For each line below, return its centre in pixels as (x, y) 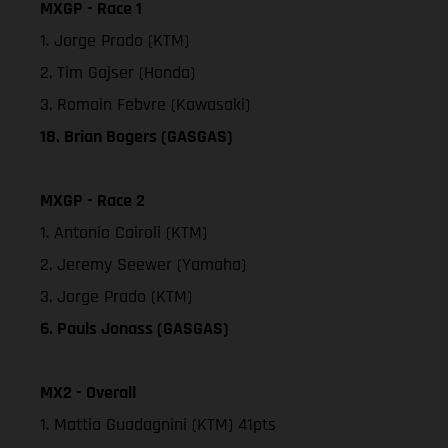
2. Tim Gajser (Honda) (117, 72)
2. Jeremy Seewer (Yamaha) (143, 264)
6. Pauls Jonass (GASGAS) (134, 328)
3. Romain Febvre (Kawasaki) (145, 104)
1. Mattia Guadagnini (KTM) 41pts (158, 424)
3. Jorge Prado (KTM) (116, 296)
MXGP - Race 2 (92, 200)
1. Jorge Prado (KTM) (114, 40)
